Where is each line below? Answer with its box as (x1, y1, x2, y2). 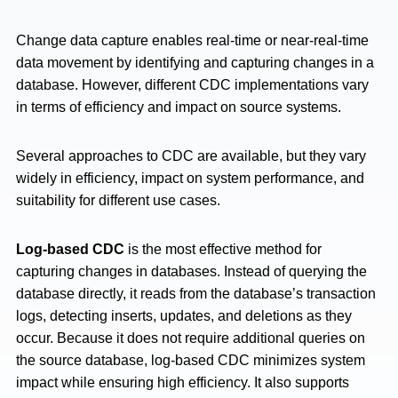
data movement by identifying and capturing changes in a (16, 55, 374, 70)
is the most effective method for (124, 242, 322, 257)
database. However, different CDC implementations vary (16, 77, 369, 92)
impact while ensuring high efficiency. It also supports (16, 375, 349, 390)
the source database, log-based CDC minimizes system (16, 353, 365, 368)
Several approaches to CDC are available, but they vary (16, 148, 366, 163)
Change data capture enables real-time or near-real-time (16, 33, 369, 48)
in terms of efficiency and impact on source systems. (16, 99, 348, 115)
